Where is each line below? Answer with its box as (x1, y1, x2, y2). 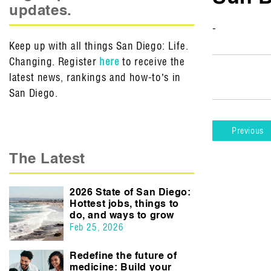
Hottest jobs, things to (70, 198, 179, 210)
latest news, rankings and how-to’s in (9, 71, 181, 84)
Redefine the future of (70, 250, 177, 262)
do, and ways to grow (70, 209, 175, 221)
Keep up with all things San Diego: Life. (9, 39, 189, 53)
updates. (9, 1, 72, 19)
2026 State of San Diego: (70, 186, 191, 198)
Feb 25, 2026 (70, 221, 124, 233)
